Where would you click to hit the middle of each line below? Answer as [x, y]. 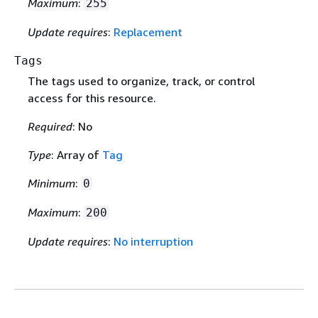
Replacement [148, 32]
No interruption [153, 241]
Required [50, 126]
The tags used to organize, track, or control [141, 81]
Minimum [51, 183]
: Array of [76, 154]
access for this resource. [92, 98]
